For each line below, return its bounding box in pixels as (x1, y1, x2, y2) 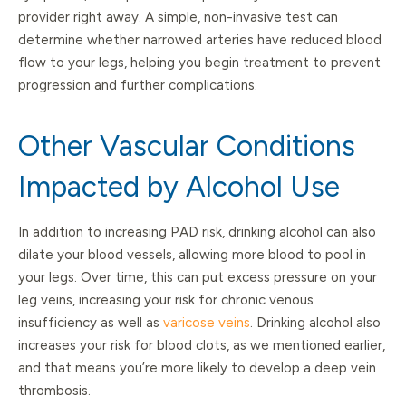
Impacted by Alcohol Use (18, 169, 340, 205)
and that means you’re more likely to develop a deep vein (18, 360, 376, 377)
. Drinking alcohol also (250, 314, 381, 332)
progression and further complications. (18, 77, 257, 94)
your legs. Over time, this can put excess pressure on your (18, 269, 377, 286)
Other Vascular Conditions (18, 129, 355, 164)
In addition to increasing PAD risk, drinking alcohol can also (18, 224, 376, 241)
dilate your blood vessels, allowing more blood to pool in (18, 246, 366, 264)
